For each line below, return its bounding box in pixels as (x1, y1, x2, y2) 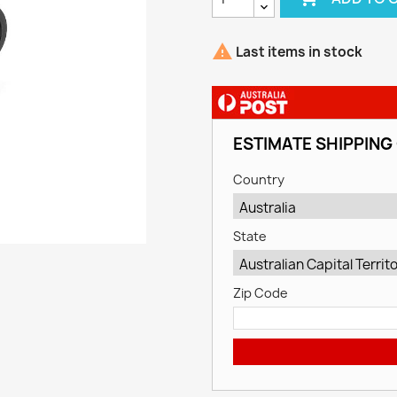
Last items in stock (233, 43, 362, 62)
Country (232, 171, 284, 188)
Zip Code (232, 284, 288, 301)
